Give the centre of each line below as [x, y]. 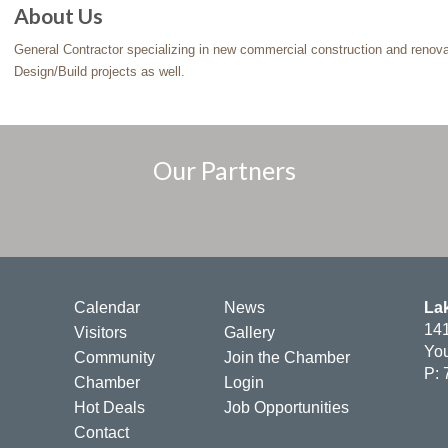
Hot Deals [109, 407]
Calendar [107, 307]
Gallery [249, 332]
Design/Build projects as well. [99, 71]
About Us [58, 15]
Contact [101, 432]
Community [114, 357]
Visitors [100, 332]
